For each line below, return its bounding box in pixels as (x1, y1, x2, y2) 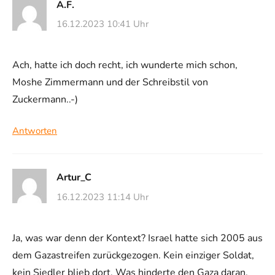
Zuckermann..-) (12, 93, 78, 107)
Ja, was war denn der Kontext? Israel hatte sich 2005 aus (12, 231, 263, 245)
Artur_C (56, 171, 91, 185)
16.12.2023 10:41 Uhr (56, 18, 149, 31)
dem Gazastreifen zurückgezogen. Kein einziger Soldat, (12, 248, 254, 262)
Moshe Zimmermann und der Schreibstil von (12, 76, 208, 90)
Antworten (12, 125, 57, 137)
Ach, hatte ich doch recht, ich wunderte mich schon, (12, 58, 238, 72)
